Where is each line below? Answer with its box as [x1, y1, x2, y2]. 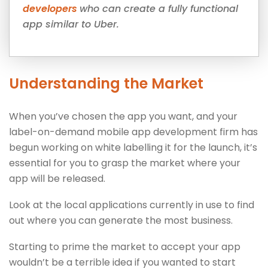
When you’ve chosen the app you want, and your [9, 109, 237, 123]
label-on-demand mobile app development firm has [9, 124, 258, 139]
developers [23, 1, 80, 16]
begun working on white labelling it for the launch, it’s [9, 140, 257, 154]
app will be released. [9, 171, 108, 185]
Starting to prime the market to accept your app [9, 239, 240, 254]
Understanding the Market [9, 73, 203, 93]
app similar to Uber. [23, 17, 119, 31]
